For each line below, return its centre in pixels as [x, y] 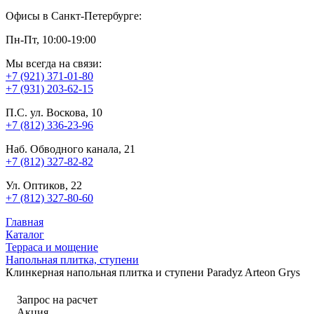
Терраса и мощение [52, 247]
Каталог [25, 234]
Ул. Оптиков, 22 [44, 185]
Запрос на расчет [57, 300]
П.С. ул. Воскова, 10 [54, 112]
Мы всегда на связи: [54, 63]
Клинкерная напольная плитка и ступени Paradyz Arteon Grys [153, 272]
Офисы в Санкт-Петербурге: [74, 15]
